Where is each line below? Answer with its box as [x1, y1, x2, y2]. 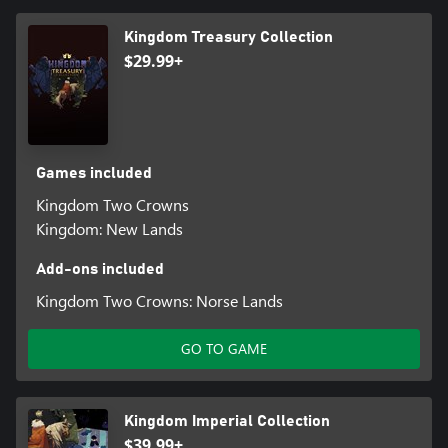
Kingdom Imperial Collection [124, 412, 330, 429]
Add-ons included [35, 260, 164, 277]
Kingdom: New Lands [35, 217, 183, 239]
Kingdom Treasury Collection [124, 28, 333, 45]
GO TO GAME [181, 338, 267, 358]
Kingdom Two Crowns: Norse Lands [35, 289, 283, 311]
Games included [35, 164, 152, 181]
